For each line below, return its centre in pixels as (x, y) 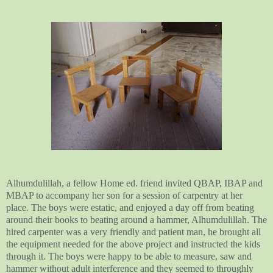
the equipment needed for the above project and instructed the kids (133, 244)
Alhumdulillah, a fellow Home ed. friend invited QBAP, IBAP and (134, 183)
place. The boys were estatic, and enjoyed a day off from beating (130, 207)
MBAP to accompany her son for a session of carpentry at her (124, 195)
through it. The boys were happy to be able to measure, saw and (129, 256)
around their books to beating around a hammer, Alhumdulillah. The (136, 219)
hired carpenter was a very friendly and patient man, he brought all (133, 232)
